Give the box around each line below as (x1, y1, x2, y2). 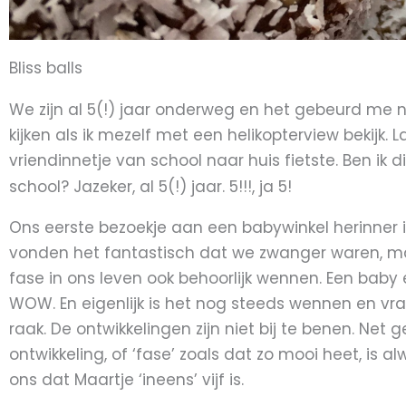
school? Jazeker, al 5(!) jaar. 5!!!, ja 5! (9, 176, 292, 198)
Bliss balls (9, 57, 82, 79)
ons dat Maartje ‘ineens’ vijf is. (9, 369, 244, 391)
